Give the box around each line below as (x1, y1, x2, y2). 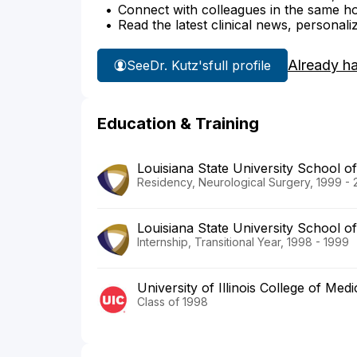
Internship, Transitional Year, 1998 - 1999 (137, 235, 349, 249)
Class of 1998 (137, 295, 208, 309)
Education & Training (97, 114, 259, 134)
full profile (209, 57, 271, 73)
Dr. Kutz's (150, 57, 209, 73)
